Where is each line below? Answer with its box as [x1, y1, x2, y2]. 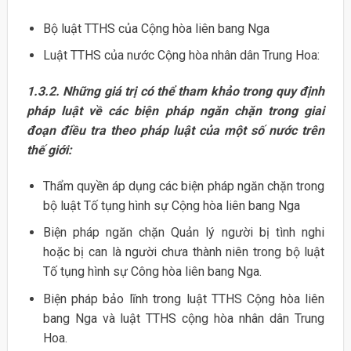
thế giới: [26, 142, 72, 157]
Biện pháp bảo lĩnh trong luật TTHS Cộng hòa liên [42, 291, 325, 306]
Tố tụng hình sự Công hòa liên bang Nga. [42, 264, 262, 280]
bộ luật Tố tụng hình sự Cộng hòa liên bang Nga [42, 197, 300, 213]
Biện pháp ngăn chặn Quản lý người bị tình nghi [42, 225, 325, 241]
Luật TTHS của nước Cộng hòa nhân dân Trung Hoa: [42, 48, 320, 63]
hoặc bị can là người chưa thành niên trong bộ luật [42, 244, 325, 260]
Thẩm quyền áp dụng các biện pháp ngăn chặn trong [42, 178, 325, 194]
